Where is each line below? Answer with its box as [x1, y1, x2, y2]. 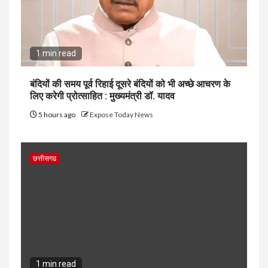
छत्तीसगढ [33, 153, 56, 163]
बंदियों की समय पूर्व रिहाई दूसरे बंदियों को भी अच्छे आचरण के [30, 78, 230, 90]
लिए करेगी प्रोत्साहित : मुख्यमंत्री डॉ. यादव [30, 90, 175, 102]
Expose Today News [90, 109, 153, 119]
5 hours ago [37, 109, 77, 119]
